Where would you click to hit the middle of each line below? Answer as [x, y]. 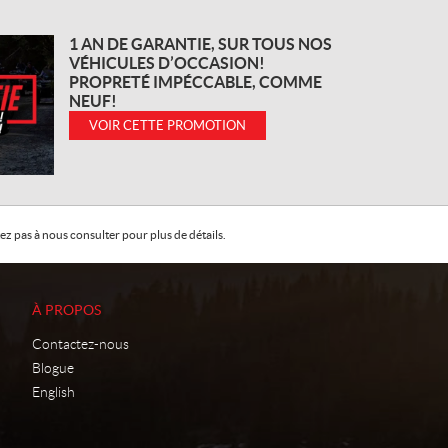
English [53, 391]
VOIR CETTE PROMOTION [167, 125]
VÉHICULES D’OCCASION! [167, 63]
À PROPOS [66, 309]
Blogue [53, 367]
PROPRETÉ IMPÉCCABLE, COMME [195, 82]
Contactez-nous [80, 343]
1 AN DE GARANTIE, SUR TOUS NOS [200, 44]
